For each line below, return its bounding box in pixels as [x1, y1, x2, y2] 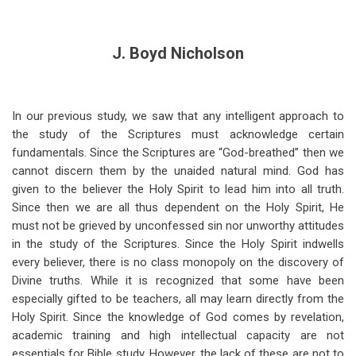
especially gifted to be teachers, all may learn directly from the [12, 292, 344, 306]
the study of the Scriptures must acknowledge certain [12, 127, 344, 141]
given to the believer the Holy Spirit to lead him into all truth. [12, 182, 344, 196]
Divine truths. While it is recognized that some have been [12, 273, 344, 288]
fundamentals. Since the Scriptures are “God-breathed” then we [12, 145, 344, 160]
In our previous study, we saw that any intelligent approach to [12, 109, 344, 123]
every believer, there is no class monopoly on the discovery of [12, 255, 344, 269]
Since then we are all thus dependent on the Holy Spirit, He [12, 200, 344, 215]
